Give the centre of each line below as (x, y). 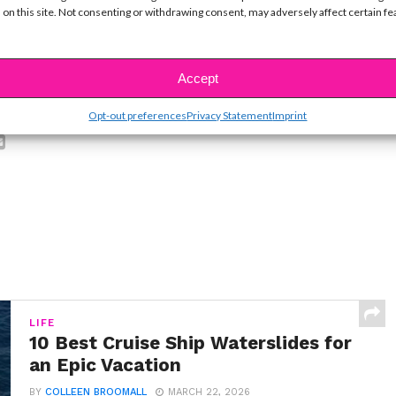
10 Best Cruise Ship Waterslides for (191, 343)
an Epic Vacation (106, 365)
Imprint (290, 115)
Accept (198, 78)
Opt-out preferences (138, 115)
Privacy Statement (230, 115)
